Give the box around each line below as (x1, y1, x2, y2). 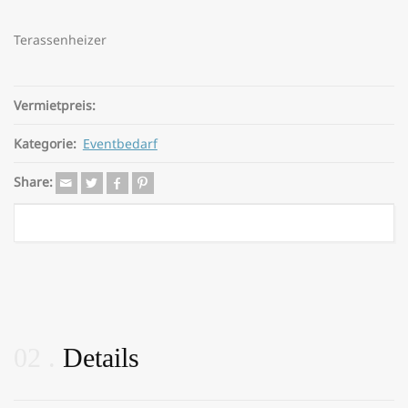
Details (63, 342, 139, 373)
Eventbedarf (82, 135, 158, 152)
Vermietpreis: (14, 97, 96, 114)
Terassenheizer (14, 31, 107, 48)
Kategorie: (14, 135, 76, 152)
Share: (14, 173, 53, 190)
